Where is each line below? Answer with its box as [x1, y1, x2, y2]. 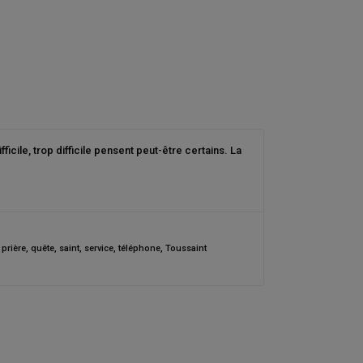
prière [2, 243, 26, 254]
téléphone [118, 243, 160, 254]
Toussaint [165, 243, 207, 254]
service [84, 243, 113, 254]
